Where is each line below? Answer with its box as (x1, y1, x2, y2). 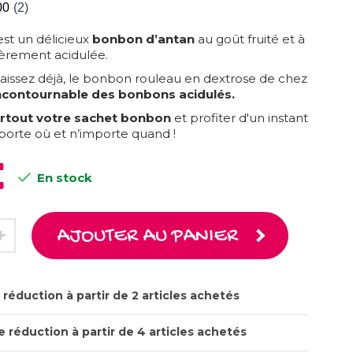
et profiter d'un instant (170, 110, 308, 125)
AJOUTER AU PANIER (56, 224, 238, 249)
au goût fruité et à (194, 31, 305, 46)
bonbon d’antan (91, 31, 195, 46)
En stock (33, 169, 92, 185)
